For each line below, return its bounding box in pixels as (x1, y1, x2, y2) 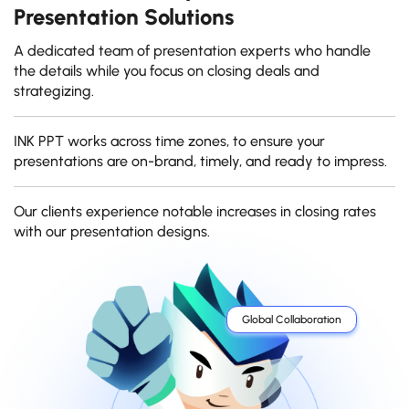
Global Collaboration (241, 313, 341, 327)
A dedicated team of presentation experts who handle (14, 42, 371, 60)
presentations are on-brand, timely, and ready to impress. (14, 152, 387, 171)
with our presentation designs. (14, 223, 210, 241)
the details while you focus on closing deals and (14, 62, 320, 80)
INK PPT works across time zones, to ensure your (14, 132, 325, 151)
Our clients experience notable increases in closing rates (14, 203, 376, 221)
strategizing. (14, 82, 94, 100)
